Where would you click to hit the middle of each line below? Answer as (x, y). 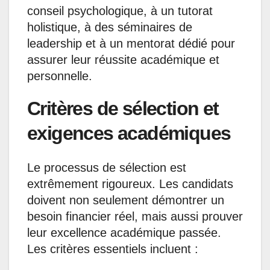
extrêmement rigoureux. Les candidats (130, 184)
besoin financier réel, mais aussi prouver (135, 216)
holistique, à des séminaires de (110, 27)
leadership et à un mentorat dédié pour (131, 44)
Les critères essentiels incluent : (113, 249)
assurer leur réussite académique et (123, 60)
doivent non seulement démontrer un (126, 200)
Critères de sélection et (123, 109)
